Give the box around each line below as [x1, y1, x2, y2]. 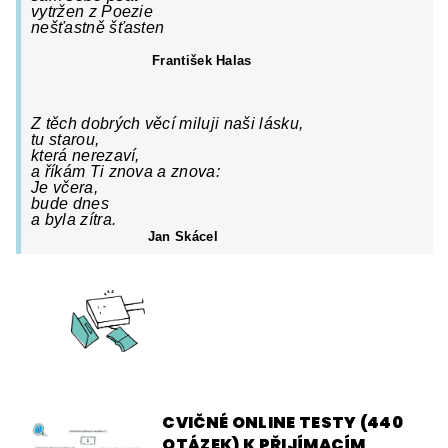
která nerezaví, [31, 146, 140, 164]
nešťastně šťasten [31, 18, 165, 36]
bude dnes [31, 194, 109, 212]
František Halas [147, 52, 252, 68]
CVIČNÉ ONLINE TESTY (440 [162, 411, 404, 435]
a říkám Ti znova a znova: [31, 162, 220, 180]
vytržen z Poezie [31, 2, 154, 20]
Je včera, [31, 178, 98, 196]
